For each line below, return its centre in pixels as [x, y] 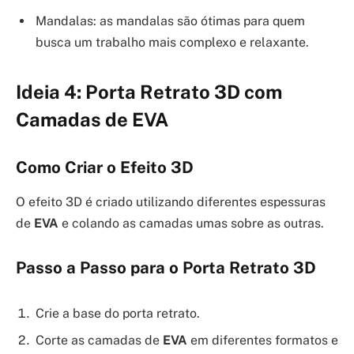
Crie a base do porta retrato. [118, 313]
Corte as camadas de [99, 340]
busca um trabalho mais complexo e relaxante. [172, 43]
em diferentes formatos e [263, 340]
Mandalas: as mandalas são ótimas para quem [170, 21]
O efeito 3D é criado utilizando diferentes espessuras [171, 202]
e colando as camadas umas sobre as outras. [191, 224]
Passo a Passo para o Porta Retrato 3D [166, 267]
